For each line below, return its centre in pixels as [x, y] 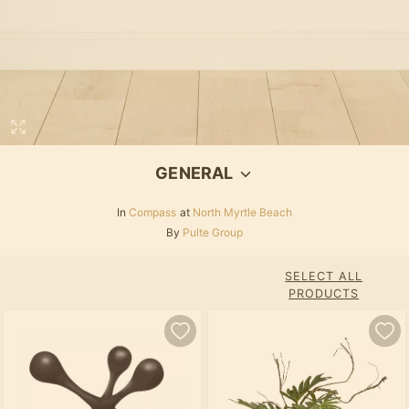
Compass [152, 212]
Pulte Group [213, 232]
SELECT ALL [324, 276]
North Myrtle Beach [242, 212]
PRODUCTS [324, 293]
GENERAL [194, 173]
